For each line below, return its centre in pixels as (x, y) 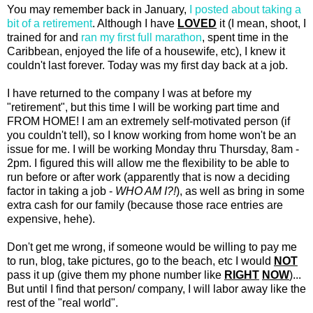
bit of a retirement (50, 23)
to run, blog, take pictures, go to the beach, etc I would (140, 261)
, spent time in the (245, 37)
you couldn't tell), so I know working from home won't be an (152, 135)
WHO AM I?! (146, 191)
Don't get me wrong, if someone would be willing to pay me (152, 247)
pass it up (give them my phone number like (116, 275)
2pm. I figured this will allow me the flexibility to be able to (148, 163)
